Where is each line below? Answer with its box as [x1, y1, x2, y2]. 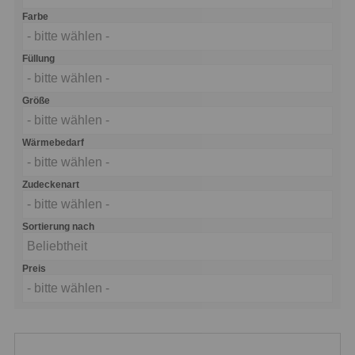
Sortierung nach [22, 221, 94, 232]
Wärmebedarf [22, 137, 84, 148]
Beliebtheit [27, 239, 87, 253]
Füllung [22, 53, 55, 64]
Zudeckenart [22, 179, 79, 190]
